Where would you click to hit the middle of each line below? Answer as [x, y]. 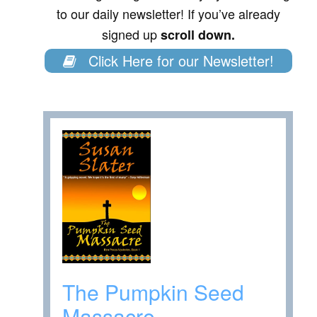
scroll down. [197, 35]
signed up [131, 34]
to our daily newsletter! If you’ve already [168, 14]
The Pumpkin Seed [153, 292]
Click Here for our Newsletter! [179, 61]
